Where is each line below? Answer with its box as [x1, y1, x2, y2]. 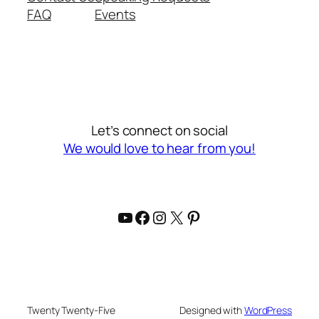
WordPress [244, 303, 292, 317]
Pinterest [184, 204, 255, 229]
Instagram [150, 204, 226, 229]
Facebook [133, 204, 209, 229]
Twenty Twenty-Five [27, 303, 116, 317]
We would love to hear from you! [63, 139, 256, 158]
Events [95, 4, 136, 23]
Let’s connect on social [91, 121, 228, 140]
